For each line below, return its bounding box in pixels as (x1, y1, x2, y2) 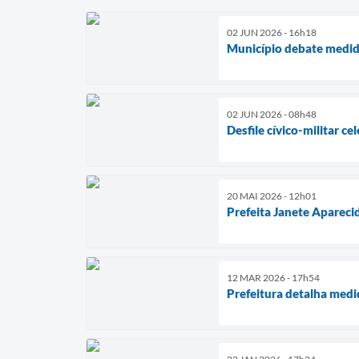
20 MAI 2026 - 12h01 (227, 189, 317, 202)
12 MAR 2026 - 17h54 (227, 271, 320, 284)
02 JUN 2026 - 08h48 (227, 107, 317, 120)
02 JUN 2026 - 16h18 (227, 26, 317, 38)
